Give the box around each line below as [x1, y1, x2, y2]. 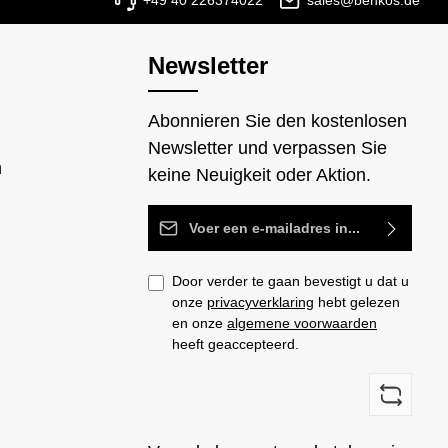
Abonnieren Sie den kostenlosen [148, 111, 407, 132]
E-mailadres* [147, 207, 250, 228]
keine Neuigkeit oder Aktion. [148, 165, 371, 186]
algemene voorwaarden [227, 315, 377, 332]
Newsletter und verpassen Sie [148, 138, 387, 159]
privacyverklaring [207, 294, 314, 311]
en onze [172, 315, 227, 332]
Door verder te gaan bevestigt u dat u [172, 273, 409, 290]
